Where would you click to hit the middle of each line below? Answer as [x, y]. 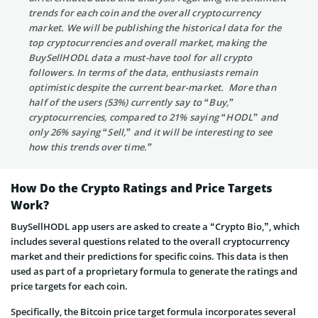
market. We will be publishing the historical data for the [155, 28]
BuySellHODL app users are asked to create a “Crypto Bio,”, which [155, 226]
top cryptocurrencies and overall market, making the [148, 43]
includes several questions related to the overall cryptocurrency [150, 241]
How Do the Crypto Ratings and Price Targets [142, 188]
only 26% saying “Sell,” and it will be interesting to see [150, 132]
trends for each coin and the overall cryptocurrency [145, 13]
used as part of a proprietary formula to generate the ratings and [154, 271]
